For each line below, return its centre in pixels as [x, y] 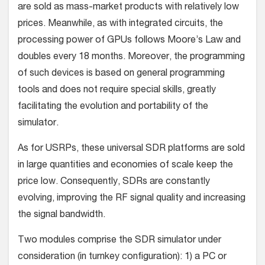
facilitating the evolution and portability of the [113, 107]
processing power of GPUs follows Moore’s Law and [129, 41]
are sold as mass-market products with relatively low [128, 8]
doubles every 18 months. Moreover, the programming [131, 58]
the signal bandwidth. [62, 216]
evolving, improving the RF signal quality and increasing [132, 199]
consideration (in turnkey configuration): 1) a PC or [122, 258]
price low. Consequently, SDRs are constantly [114, 182]
